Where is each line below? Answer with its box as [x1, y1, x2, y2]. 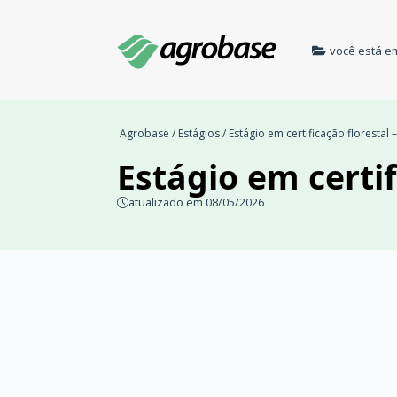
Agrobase [120, 126, 169, 141]
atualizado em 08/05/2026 [128, 194, 264, 210]
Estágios [178, 126, 220, 141]
